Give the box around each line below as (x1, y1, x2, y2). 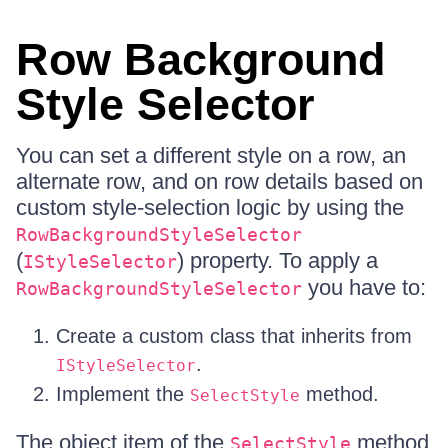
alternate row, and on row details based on (16, 169, 423, 194)
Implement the (56, 383, 190, 405)
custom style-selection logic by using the (16, 195, 404, 220)
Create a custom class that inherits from (56, 325, 412, 347)
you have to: (302, 275, 426, 300)
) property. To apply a (177, 248, 378, 273)
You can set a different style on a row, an (16, 143, 406, 168)
